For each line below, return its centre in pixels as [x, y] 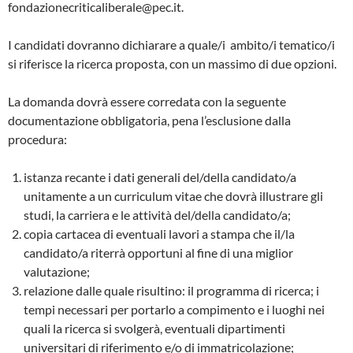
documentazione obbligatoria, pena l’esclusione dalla [149, 120]
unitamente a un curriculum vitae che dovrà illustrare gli [173, 195]
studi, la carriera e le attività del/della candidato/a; [157, 214]
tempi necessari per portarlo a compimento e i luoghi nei [174, 309]
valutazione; [57, 271]
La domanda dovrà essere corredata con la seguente [147, 101]
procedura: [37, 139]
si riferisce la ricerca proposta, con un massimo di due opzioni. [172, 63]
